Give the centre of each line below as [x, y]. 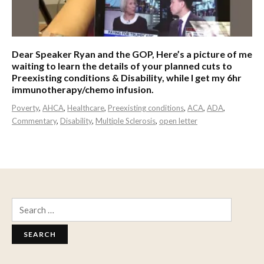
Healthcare [86, 108]
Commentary [34, 121]
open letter [178, 121]
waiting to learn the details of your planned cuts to [122, 66]
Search [23, 204]
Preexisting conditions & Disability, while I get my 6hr [127, 77]
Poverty [25, 108]
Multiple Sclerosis [126, 121]
